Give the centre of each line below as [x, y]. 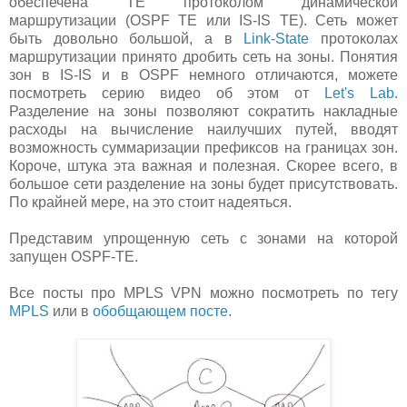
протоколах [354, 39]
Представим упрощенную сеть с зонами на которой [203, 239]
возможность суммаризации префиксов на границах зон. [203, 148]
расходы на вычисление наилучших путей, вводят [203, 130]
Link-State [277, 39]
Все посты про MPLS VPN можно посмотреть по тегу [203, 293]
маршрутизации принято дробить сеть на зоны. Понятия [203, 57]
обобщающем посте [160, 312]
